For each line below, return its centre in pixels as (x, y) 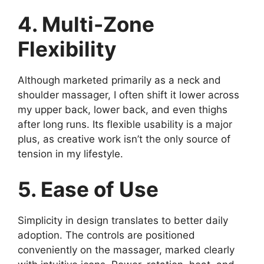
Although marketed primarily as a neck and (119, 80)
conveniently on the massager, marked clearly (126, 250)
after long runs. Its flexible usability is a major (125, 124)
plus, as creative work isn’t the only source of (124, 139)
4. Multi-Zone (86, 24)
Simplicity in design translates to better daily (123, 220)
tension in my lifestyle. (70, 154)
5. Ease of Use (88, 189)
